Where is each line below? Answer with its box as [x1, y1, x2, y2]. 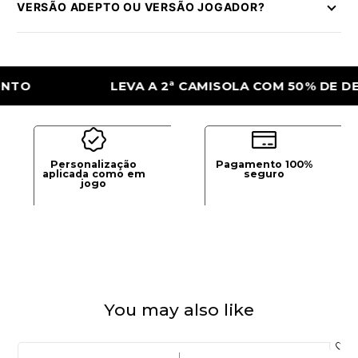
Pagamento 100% [216, 157, 313, 170]
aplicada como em [42, 167, 145, 180]
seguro [244, 167, 285, 180]
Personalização [50, 157, 137, 170]
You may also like [104, 299, 254, 320]
